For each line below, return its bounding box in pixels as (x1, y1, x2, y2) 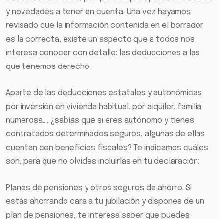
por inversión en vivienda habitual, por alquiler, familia (6, 103, 201, 111)
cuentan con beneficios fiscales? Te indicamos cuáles (6, 144, 208, 153)
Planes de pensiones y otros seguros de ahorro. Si (6, 184, 192, 193)
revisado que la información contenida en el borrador (6, 22, 203, 30)
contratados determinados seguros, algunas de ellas (6, 130, 205, 139)
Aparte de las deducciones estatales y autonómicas (6, 89, 202, 98)
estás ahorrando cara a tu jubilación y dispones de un (6, 197, 204, 206)
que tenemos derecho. (6, 63, 91, 71)
